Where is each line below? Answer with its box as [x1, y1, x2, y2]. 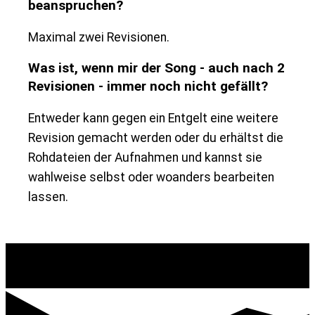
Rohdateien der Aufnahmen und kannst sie [28, 150, 262, 165]
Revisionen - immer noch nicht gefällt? [28, 78, 268, 95]
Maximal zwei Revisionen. [28, 30, 169, 44]
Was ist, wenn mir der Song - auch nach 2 [28, 60, 285, 77]
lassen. [28, 189, 68, 204]
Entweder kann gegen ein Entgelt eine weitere [28, 110, 278, 125]
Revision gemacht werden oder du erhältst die [28, 130, 283, 145]
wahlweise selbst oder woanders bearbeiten [28, 169, 274, 184]
